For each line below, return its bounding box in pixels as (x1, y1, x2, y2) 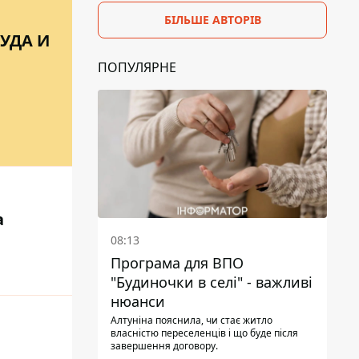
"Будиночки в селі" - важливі (111, 272, 313, 292)
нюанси (111, 292, 165, 312)
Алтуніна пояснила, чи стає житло (111, 313, 272, 328)
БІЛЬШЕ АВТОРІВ (163, 11, 261, 27)
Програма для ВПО (111, 253, 244, 273)
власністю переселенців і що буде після (111, 326, 298, 341)
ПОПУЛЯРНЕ (98, 58, 176, 76)
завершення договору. (111, 339, 218, 353)
